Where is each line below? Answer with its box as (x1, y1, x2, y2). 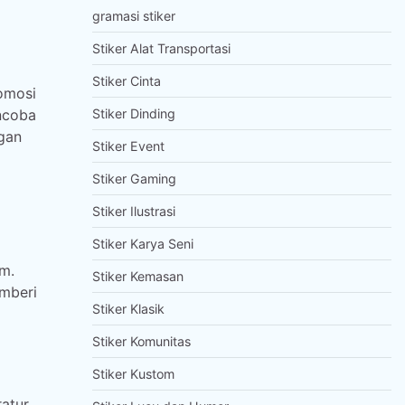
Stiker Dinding (91, 106, 175, 121)
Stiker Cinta (91, 73, 161, 89)
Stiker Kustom (91, 366, 174, 381)
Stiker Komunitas (91, 334, 191, 349)
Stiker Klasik (91, 301, 165, 316)
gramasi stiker (91, 8, 175, 24)
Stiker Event (91, 138, 165, 154)
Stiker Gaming (91, 171, 176, 186)
